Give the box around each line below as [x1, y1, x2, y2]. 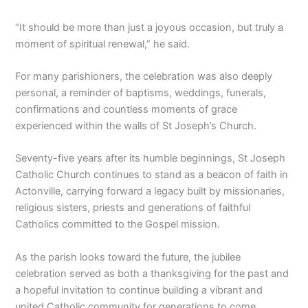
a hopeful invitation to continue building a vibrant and [15, 283, 263, 296]
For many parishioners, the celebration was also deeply [15, 70, 273, 82]
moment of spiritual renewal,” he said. [15, 37, 190, 50]
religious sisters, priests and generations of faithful [15, 201, 251, 214]
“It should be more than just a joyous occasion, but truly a [15, 21, 284, 34]
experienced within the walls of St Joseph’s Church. [15, 120, 257, 132]
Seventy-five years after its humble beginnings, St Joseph [15, 152, 286, 165]
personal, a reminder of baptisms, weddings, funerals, [15, 87, 267, 99]
